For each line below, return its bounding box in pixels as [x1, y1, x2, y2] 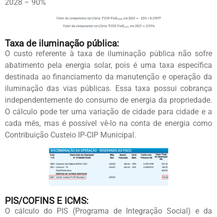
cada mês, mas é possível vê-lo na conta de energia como [5, 118, 212, 128]
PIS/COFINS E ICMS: [5, 195, 89, 207]
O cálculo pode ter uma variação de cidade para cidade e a [5, 107, 212, 116]
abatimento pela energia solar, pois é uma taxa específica [5, 60, 212, 70]
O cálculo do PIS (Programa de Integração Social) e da [5, 206, 212, 216]
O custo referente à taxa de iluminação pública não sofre [5, 48, 212, 58]
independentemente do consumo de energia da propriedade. [5, 95, 212, 105]
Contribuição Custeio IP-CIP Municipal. [5, 130, 136, 139]
